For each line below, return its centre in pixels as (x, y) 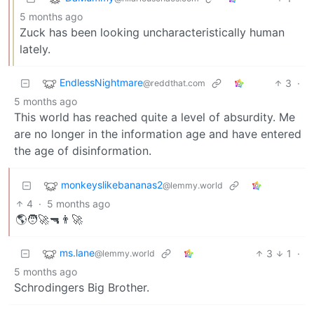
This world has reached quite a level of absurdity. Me (155, 117)
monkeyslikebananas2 (112, 185)
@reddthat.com (174, 83)
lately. (35, 49)
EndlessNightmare (101, 83)
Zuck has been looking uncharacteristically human (152, 32)
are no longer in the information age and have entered (158, 134)
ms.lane (77, 253)
